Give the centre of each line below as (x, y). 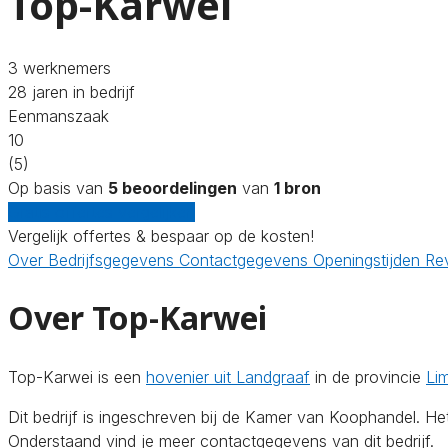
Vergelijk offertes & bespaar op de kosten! (161, 235)
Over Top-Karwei (137, 318)
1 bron (297, 187)
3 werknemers (59, 67)
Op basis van (58, 187)
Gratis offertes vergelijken (101, 211)
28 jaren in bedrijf (71, 91)
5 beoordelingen (172, 187)
